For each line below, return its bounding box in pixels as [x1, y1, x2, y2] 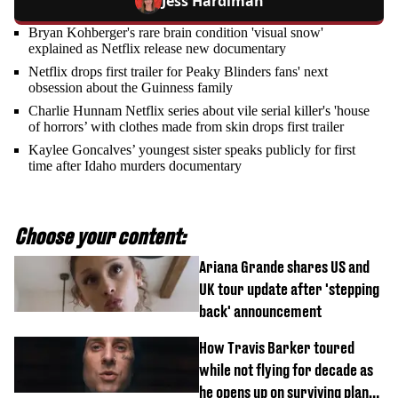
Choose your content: [14, 224, 186, 249]
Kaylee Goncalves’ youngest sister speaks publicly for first [28, 142, 355, 157]
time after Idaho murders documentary [28, 158, 242, 173]
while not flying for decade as [199, 361, 373, 379]
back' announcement [199, 302, 322, 321]
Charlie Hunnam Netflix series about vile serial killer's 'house [28, 103, 370, 118]
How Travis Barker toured [199, 338, 354, 357]
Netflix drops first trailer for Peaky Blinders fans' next [28, 64, 328, 79]
